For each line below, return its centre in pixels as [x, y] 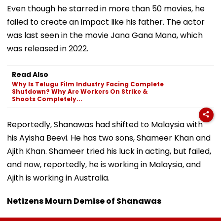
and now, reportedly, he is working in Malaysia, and [104, 164]
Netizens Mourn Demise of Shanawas [84, 201]
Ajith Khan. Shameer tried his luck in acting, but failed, [109, 151]
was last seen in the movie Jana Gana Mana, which [105, 35]
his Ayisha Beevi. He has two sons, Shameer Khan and [109, 138]
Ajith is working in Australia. [58, 178]
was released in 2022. [48, 48]
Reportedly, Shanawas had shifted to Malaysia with [105, 124]
